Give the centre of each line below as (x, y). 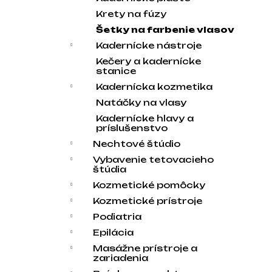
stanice (116, 71)
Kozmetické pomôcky (149, 185)
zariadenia (121, 258)
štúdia (110, 169)
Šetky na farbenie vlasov (165, 29)
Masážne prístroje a (145, 248)
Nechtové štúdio (137, 144)
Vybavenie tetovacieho (153, 159)
